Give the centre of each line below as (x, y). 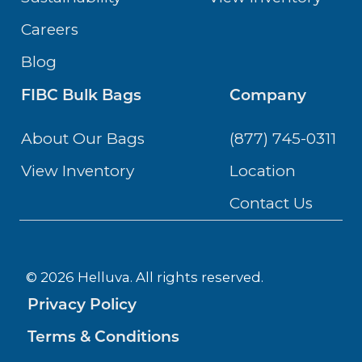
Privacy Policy (82, 303)
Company (268, 94)
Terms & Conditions (103, 336)
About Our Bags (83, 139)
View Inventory (78, 171)
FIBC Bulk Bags (81, 94)
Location (263, 171)
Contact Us (271, 203)
